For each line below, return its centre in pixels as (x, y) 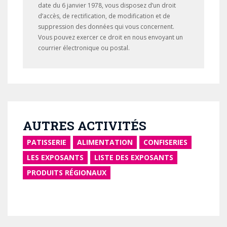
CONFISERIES (165, 142)
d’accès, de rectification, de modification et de (104, 16)
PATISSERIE (47, 142)
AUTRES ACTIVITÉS (85, 126)
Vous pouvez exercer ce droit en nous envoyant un (110, 37)
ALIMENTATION (105, 142)
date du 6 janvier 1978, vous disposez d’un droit (107, 5)
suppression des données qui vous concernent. (106, 27)
